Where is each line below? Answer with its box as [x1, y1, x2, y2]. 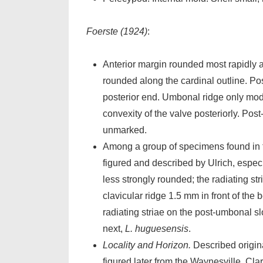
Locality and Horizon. [103, 240, 191, 250]
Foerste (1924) [86, 26, 147, 36]
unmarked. [103, 125, 147, 135]
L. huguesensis [125, 224, 188, 234]
